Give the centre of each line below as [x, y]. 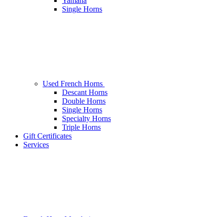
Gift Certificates [47, 136]
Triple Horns [81, 127]
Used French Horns [74, 84]
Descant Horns [85, 93]
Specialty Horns [86, 119]
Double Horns [84, 101]
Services [36, 145]
